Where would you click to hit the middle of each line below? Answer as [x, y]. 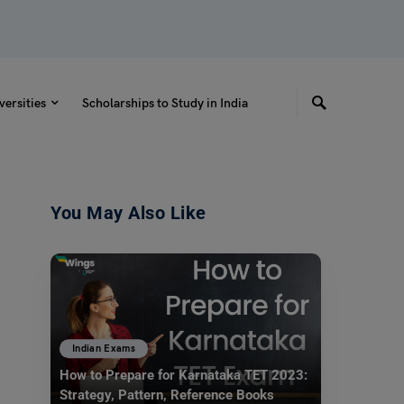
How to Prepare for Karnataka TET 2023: [184, 376]
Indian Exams [104, 348]
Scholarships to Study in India [165, 103]
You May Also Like [129, 213]
